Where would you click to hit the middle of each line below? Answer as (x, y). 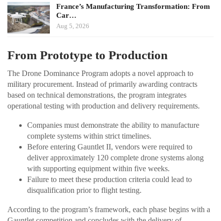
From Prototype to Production (88, 55)
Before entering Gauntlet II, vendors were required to (110, 147)
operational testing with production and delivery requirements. (104, 106)
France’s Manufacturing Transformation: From (133, 7)
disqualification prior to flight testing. (84, 190)
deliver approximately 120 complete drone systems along (115, 158)
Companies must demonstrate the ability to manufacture (113, 125)
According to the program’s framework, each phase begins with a (109, 210)
